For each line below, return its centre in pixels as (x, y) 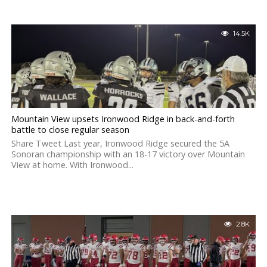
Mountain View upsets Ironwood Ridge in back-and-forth (123, 119)
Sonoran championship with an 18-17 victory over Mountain (128, 154)
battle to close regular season (70, 130)
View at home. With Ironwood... (72, 165)
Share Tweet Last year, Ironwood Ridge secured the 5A (120, 143)
